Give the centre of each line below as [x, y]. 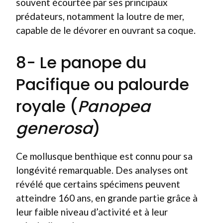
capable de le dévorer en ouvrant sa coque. [106, 30]
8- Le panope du [81, 62]
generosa [54, 128]
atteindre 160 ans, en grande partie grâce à [107, 198]
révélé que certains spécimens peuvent [98, 184]
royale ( [47, 106]
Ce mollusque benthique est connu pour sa [104, 156]
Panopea [114, 106]
